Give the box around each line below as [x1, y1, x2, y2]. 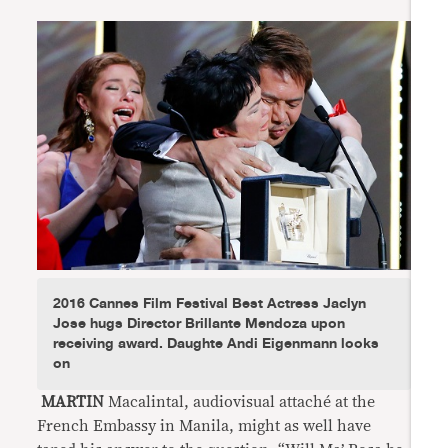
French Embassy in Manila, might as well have [37, 418, 372, 435]
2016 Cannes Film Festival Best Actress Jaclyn [53, 292, 367, 316]
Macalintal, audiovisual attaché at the [104, 394, 376, 411]
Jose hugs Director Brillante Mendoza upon [53, 312, 346, 336]
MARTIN [37, 394, 105, 411]
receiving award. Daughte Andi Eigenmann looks [53, 332, 380, 356]
